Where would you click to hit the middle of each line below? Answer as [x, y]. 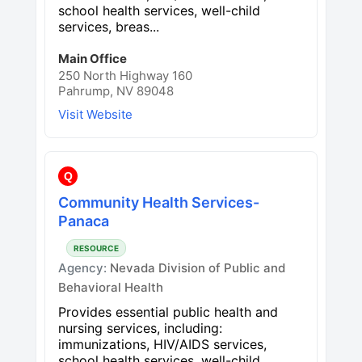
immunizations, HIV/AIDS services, [162, 344]
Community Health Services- [159, 202]
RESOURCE [96, 248]
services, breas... [109, 26]
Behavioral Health [111, 287]
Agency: [84, 267]
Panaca [84, 221]
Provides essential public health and [168, 311]
